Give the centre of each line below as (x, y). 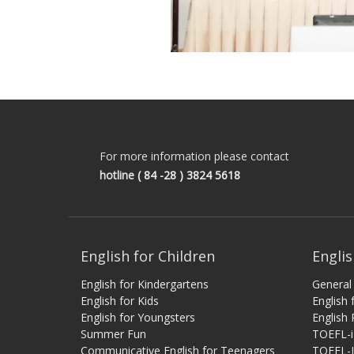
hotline (119, 175)
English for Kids (120, 300)
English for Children (148, 256)
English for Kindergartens (145, 284)
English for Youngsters (138, 317)
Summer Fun (113, 333)
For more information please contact (194, 156)
